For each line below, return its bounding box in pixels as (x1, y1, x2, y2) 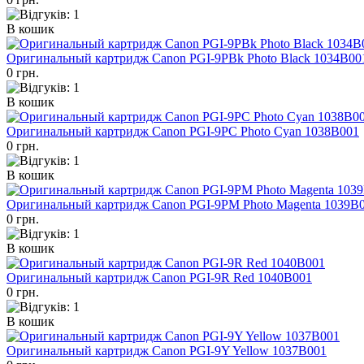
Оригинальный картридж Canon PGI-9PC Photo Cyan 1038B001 (6, 124, 359, 139)
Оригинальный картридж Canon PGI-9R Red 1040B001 (6, 271, 312, 285)
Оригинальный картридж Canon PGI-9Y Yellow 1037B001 (6, 344, 327, 358)
